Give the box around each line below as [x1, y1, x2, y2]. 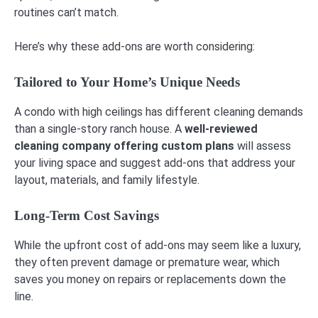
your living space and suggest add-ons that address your [14, 156, 295, 170]
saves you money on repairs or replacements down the [14, 273, 286, 287]
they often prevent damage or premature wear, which [14, 256, 280, 270]
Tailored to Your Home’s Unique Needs [14, 75, 240, 90]
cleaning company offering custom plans [14, 139, 234, 153]
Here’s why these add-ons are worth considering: [14, 40, 255, 54]
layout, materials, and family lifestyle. [14, 173, 199, 187]
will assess [234, 139, 291, 153]
